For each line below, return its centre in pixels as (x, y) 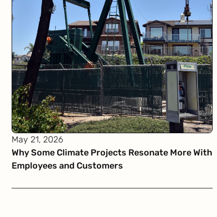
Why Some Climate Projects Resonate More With (112, 153)
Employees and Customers (67, 166)
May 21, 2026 (37, 139)
